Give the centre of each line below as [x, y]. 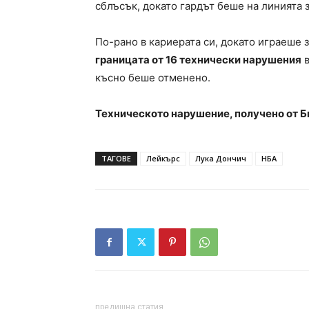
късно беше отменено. [153, 78]
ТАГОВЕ [116, 159]
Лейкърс [163, 159]
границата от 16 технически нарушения [198, 60]
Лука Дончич [221, 159]
